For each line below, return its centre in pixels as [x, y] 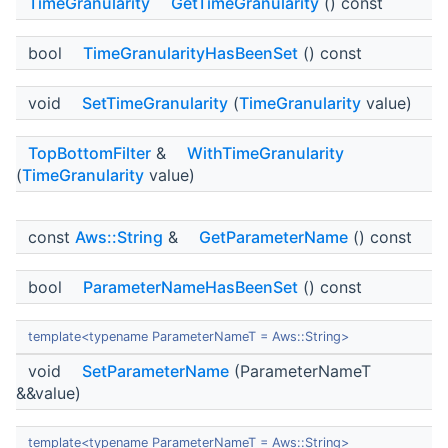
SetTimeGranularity [155, 103]
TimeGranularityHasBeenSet [190, 53]
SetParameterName [155, 371]
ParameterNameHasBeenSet [190, 287]
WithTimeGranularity [265, 153]
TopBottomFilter [89, 153]
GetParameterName [273, 237]
